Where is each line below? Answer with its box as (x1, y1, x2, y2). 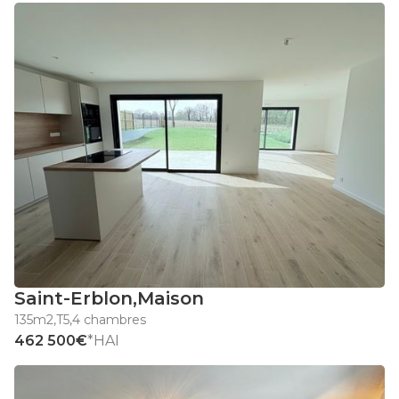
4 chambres (72, 312, 146, 329)
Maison (137, 288, 204, 310)
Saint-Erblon (14, 288, 133, 310)
